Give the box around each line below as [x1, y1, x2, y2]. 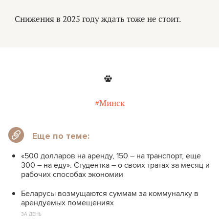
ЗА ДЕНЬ [21, 210, 42, 217]
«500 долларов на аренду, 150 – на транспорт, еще [21, 150, 201, 161]
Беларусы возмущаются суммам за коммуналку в [21, 188, 198, 199]
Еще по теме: [32, 131, 89, 141]
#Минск [94, 99, 125, 109]
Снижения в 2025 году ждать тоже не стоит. [15, 15, 181, 24]
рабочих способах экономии [21, 169, 123, 180]
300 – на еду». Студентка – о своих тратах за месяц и [21, 159, 210, 171]
